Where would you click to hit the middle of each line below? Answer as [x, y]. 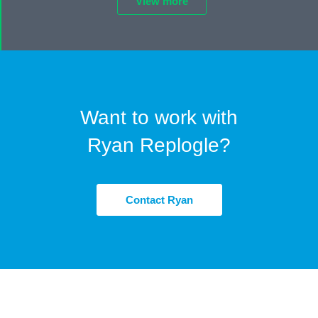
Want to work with [159, 118]
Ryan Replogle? [159, 146]
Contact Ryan [159, 200]
